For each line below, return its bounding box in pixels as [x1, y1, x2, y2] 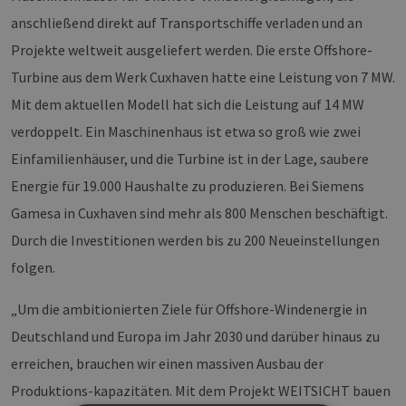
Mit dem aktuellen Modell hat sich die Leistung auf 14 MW [11, 95, 364, 114]
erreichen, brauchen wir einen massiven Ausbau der [11, 354, 324, 373]
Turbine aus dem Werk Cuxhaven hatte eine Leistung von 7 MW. [11, 68, 395, 87]
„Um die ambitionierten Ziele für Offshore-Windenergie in [11, 300, 367, 319]
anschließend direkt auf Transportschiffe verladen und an [11, 14, 362, 33]
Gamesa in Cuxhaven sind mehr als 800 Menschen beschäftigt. [11, 204, 388, 223]
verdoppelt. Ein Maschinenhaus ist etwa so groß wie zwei [11, 122, 361, 141]
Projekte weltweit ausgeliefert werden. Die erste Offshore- [11, 41, 372, 60]
